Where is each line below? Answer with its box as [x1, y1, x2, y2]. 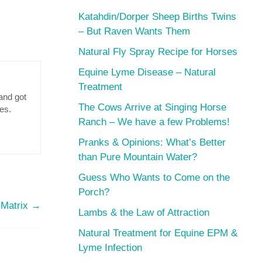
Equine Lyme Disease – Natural [78, 66, 216, 78]
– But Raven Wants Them [78, 25, 191, 37]
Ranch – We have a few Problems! [78, 116, 230, 127]
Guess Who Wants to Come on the [78, 171, 230, 183]
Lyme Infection [78, 242, 143, 253]
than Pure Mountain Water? [78, 151, 198, 163]
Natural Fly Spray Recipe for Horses [78, 46, 238, 57]
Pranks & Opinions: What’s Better [78, 136, 226, 148]
